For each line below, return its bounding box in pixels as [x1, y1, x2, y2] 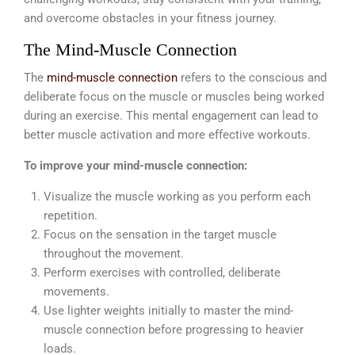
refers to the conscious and [177, 70, 326, 85]
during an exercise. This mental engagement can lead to [24, 108, 319, 123]
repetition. [44, 208, 97, 223]
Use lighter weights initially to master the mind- [44, 303, 293, 318]
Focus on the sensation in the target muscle [44, 227, 277, 242]
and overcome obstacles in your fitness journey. [24, 10, 277, 25]
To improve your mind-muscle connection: [24, 158, 247, 173]
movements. [44, 284, 109, 299]
